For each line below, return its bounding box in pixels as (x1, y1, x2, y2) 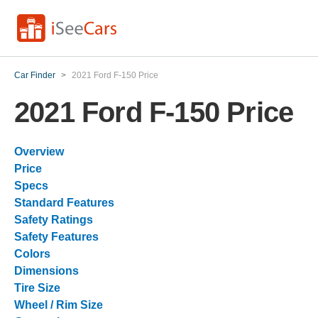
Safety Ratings (14, 214, 93, 226)
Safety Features (14, 231, 99, 243)
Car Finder (14, 70, 55, 80)
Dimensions (14, 265, 79, 277)
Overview (14, 146, 64, 158)
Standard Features (14, 197, 114, 209)
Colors (14, 248, 50, 260)
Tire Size (14, 282, 60, 294)
